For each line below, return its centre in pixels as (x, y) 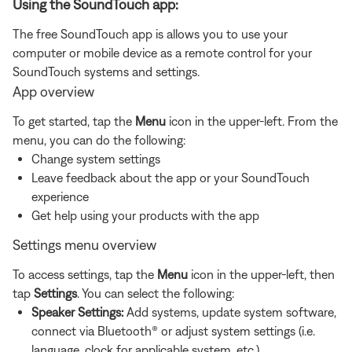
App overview (53, 91)
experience (60, 196)
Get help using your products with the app (145, 215)
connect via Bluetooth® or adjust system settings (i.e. (173, 330)
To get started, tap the (74, 121)
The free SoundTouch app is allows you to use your (150, 33)
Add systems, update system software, (230, 312)
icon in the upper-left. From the (252, 121)
